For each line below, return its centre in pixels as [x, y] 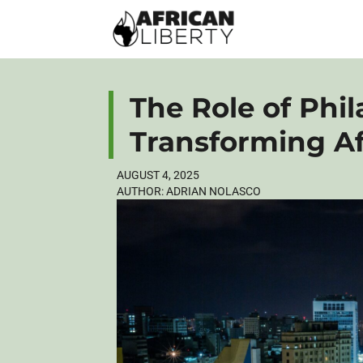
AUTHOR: [141, 191]
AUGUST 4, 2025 [158, 175]
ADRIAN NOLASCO [213, 191]
